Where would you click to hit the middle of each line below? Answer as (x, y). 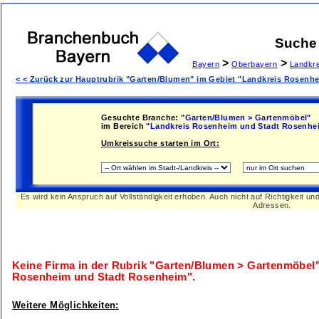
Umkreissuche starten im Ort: (161, 143)
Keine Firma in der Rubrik (81, 266)
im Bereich (123, 126)
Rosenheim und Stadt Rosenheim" (102, 277)
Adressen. (272, 205)
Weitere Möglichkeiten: (66, 305)
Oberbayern (255, 64)
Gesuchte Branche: (140, 117)
